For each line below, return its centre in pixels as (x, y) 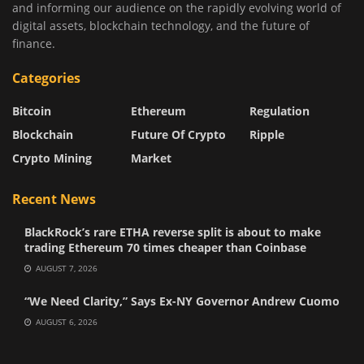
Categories (46, 78)
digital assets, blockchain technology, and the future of (161, 26)
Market (151, 158)
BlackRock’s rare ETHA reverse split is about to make (173, 232)
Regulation (279, 111)
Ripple (267, 135)
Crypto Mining (52, 158)
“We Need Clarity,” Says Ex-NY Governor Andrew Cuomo (182, 301)
